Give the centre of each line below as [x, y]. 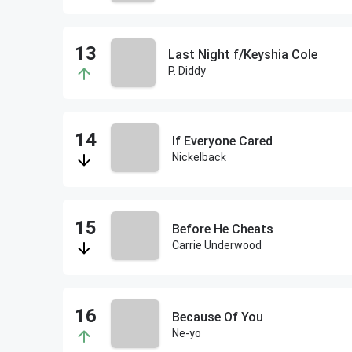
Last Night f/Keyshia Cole [242, 55]
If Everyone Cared [222, 141]
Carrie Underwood [216, 245]
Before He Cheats [222, 229]
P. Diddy [187, 71]
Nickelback [199, 157]
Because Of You [217, 317]
